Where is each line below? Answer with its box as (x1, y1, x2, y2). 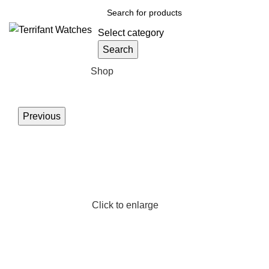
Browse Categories (3, 65, 85, 76)
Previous (23, 111, 61, 121)
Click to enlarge (92, 200, 159, 211)
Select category (98, 28, 164, 38)
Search (103, 44, 133, 55)
